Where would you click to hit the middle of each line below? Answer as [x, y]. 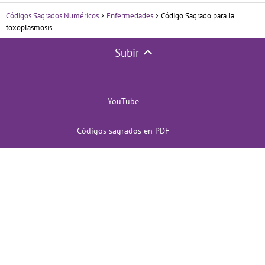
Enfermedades [130, 16]
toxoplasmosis [29, 28]
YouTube [123, 101]
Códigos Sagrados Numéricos [52, 16]
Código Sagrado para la [198, 16]
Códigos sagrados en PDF [123, 131]
